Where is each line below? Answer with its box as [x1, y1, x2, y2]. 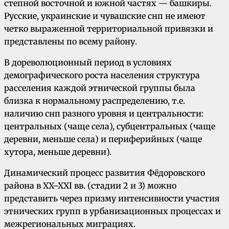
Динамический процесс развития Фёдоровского [4, 168, 205, 178]
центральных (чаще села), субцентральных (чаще [4, 121, 215, 132]
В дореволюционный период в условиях [4, 57, 172, 68]
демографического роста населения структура [4, 70, 200, 81]
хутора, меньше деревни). [4, 147, 111, 157]
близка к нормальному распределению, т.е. [4, 96, 185, 106]
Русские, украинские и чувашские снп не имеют [4, 11, 205, 21]
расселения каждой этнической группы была [4, 83, 195, 94]
